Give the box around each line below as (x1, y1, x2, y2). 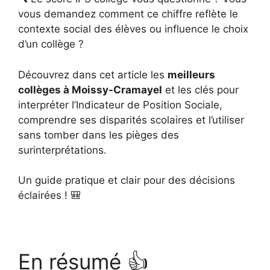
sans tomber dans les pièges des (18, 128, 179, 141)
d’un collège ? (18, 38, 84, 50)
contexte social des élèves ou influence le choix (18, 23, 248, 35)
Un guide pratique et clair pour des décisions (18, 174, 235, 186)
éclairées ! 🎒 (18, 189, 81, 201)
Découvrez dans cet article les (18, 68, 168, 81)
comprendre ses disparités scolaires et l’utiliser (18, 113, 244, 126)
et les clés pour (162, 83, 239, 96)
